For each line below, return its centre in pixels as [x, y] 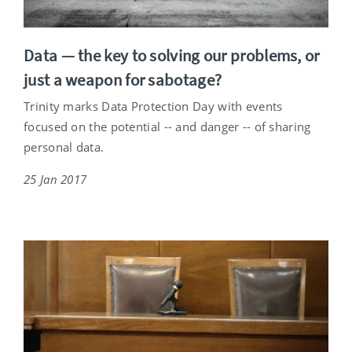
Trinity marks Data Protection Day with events [153, 106]
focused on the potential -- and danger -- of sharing [167, 127]
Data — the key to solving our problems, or [172, 56]
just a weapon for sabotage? [123, 80]
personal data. [64, 147]
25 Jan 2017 [55, 180]
